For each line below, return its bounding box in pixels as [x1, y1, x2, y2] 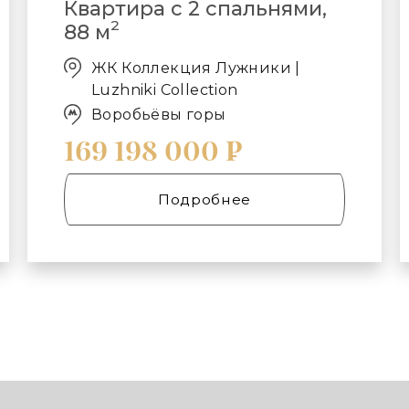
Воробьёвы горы [91, 106, 226, 123]
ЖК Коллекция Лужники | [91, 58, 300, 77]
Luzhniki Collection [91, 80, 238, 99]
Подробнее [157, 191, 252, 208]
